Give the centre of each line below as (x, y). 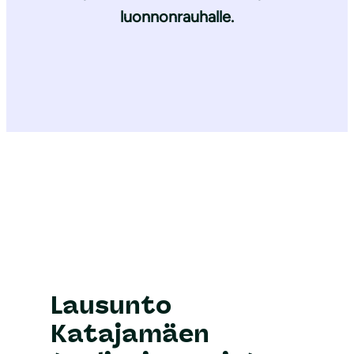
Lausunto (111, 306)
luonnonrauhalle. (177, 17)
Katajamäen (130, 334)
